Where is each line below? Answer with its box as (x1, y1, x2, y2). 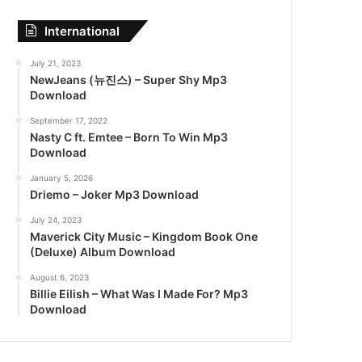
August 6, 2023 (30, 272, 90, 282)
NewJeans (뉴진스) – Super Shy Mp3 (30, 73, 228, 86)
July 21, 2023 (30, 58, 82, 68)
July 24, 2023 (30, 215, 82, 225)
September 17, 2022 (30, 116, 108, 125)
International (44, 23, 120, 39)
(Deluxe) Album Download (30, 245, 176, 259)
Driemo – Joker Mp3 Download (30, 187, 200, 201)
